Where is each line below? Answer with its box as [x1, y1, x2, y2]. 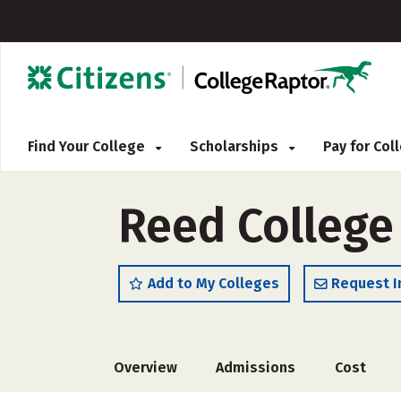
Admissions [216, 359, 296, 376]
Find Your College [28, 138, 149, 155]
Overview [114, 359, 177, 376]
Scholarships [190, 138, 282, 155]
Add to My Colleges [148, 275, 279, 292]
